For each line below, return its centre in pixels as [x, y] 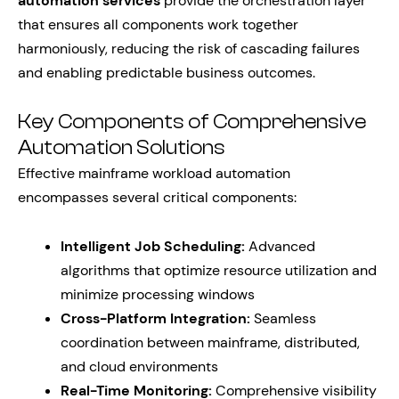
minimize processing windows [158, 294]
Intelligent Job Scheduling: [153, 246]
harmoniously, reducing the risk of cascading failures [189, 49]
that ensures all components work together [158, 24]
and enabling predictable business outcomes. [167, 73]
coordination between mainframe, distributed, [210, 342]
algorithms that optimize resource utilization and [219, 270]
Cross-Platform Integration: [155, 318]
